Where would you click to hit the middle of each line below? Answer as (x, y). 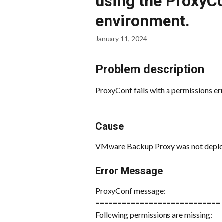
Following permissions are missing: (154, 215)
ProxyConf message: (130, 191)
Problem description (150, 69)
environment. (142, 21)
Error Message (129, 171)
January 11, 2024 (121, 38)
